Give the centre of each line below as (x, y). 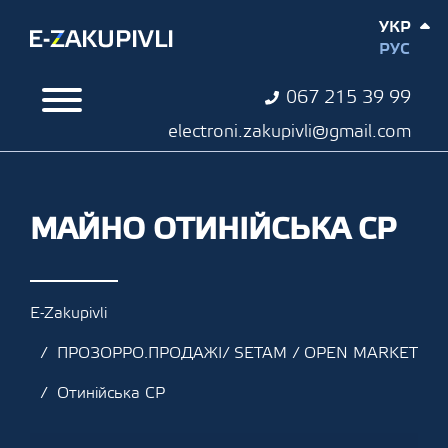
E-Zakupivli (68, 313)
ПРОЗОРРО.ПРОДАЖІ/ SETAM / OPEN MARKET (237, 353)
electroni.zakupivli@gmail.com (289, 131)
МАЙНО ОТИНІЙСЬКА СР (213, 229)
